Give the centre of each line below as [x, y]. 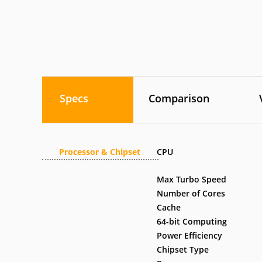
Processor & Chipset [100, 152]
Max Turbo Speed [192, 179]
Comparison [179, 98]
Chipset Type [183, 249]
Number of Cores [191, 193]
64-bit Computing [192, 221]
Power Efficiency [190, 235]
